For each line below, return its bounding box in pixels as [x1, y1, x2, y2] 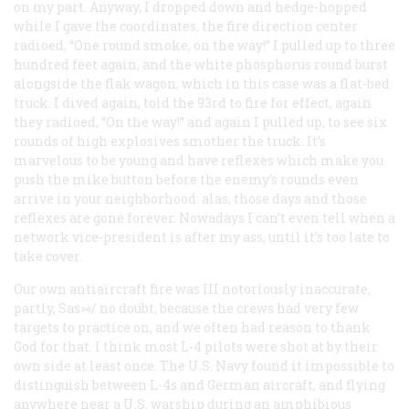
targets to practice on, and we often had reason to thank [14, 318, 371, 336]
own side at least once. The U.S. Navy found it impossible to [14, 356, 394, 374]
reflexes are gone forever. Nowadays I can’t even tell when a [14, 208, 395, 226]
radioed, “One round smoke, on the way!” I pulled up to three [14, 36, 395, 54]
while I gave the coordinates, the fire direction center [14, 16, 358, 35]
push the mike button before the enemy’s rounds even [14, 170, 359, 188]
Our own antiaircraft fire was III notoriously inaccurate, [14, 279, 371, 298]
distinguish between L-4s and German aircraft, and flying [14, 375, 385, 393]
